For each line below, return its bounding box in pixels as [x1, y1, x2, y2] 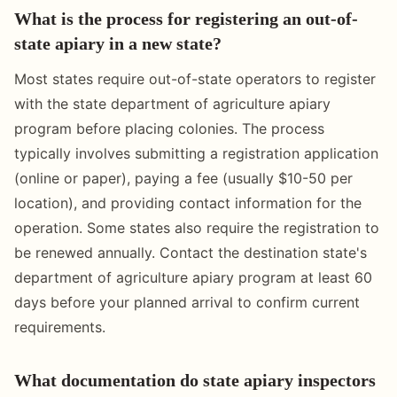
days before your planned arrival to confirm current [14, 292, 360, 311]
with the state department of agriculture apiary [14, 94, 331, 113]
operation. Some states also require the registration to [14, 218, 379, 237]
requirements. [14, 317, 105, 336]
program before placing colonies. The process [14, 119, 324, 137]
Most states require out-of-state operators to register [14, 69, 376, 88]
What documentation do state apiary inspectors [14, 370, 376, 390]
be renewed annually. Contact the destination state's [14, 243, 367, 261]
